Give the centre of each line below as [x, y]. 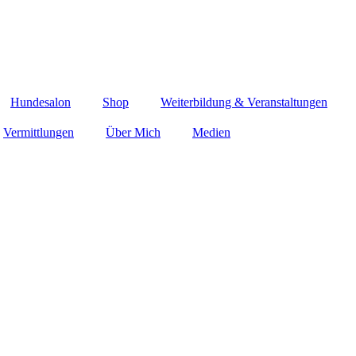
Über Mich [133, 132]
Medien [211, 132]
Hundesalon [41, 102]
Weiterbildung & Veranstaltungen [244, 102]
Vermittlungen [39, 132]
